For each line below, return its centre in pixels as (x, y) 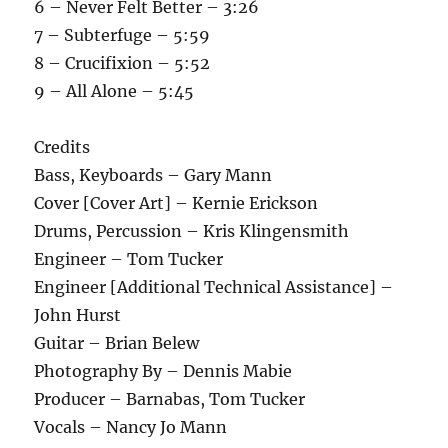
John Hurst (78, 314)
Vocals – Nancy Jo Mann (131, 426)
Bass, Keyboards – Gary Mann (153, 174)
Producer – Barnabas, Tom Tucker (170, 398)
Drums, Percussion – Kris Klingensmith (192, 230)
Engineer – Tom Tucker (129, 258)
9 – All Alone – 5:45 (114, 90)
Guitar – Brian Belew (117, 342)
